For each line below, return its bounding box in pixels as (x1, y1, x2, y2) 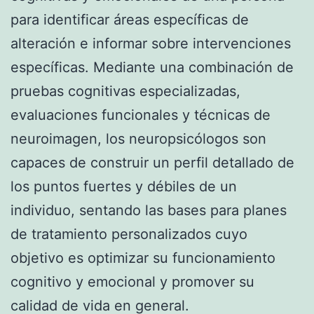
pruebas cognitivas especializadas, (11, 82, 240, 100)
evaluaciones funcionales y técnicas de (11, 106, 271, 123)
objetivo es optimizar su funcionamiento (11, 249, 275, 266)
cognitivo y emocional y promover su (11, 273, 254, 290)
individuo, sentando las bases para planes (11, 201, 287, 219)
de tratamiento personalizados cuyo (11, 225, 247, 243)
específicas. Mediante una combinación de (11, 58, 294, 76)
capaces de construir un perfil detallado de (11, 153, 294, 171)
